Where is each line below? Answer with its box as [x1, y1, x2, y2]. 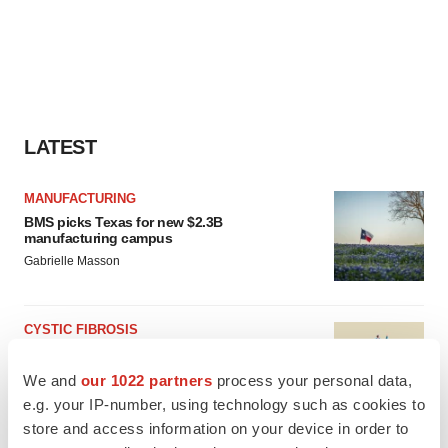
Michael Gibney [24, 385, 109, 399]
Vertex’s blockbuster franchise [24, 361, 216, 377]
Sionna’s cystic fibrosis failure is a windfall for [24, 345, 315, 361]
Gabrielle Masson [24, 254, 120, 268]
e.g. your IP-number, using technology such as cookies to [23, 395, 425, 413]
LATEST [24, 136, 96, 158]
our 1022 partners [80, 371, 212, 389]
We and [23, 371, 81, 389]
